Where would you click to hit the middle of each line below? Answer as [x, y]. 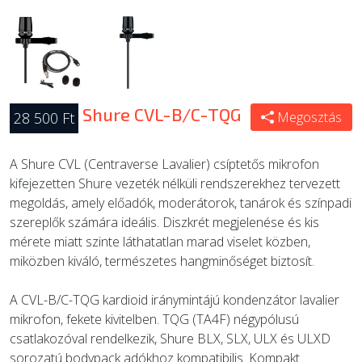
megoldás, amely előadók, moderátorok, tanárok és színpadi [181, 203]
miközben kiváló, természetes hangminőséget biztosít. [162, 261]
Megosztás [309, 117]
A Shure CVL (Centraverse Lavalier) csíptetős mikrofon [164, 164]
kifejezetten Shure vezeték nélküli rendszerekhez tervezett [175, 183]
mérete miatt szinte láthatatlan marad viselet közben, [160, 242]
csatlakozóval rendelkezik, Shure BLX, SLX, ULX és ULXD [170, 339]
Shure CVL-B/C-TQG [162, 114]
